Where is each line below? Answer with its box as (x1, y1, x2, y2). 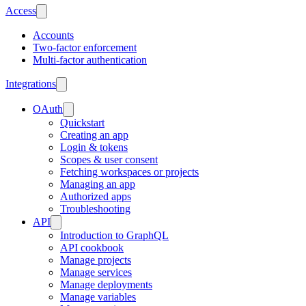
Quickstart (60, 117, 105, 128)
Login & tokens (60, 141, 128, 153)
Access (5, 5, 36, 16)
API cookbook (60, 242, 124, 253)
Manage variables (60, 291, 136, 303)
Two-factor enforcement (33, 42, 137, 53)
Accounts (33, 29, 74, 41)
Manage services (60, 266, 132, 278)
